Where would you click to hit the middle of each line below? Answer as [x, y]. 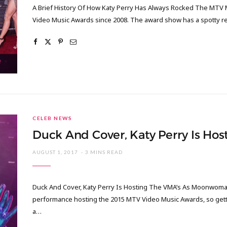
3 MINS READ [104, 152]
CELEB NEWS [52, 118]
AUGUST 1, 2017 [55, 152]
